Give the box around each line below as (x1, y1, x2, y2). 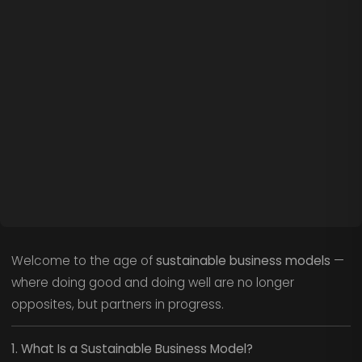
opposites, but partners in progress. (11, 295, 224, 313)
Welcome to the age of (11, 251, 156, 269)
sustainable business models (155, 251, 330, 269)
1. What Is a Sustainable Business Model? (11, 339, 253, 357)
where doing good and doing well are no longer (11, 273, 294, 291)
